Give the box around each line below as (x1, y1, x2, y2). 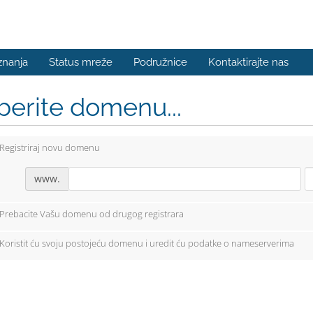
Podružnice (133, 56, 187, 68)
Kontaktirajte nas (208, 56, 289, 68)
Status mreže (49, 56, 112, 68)
